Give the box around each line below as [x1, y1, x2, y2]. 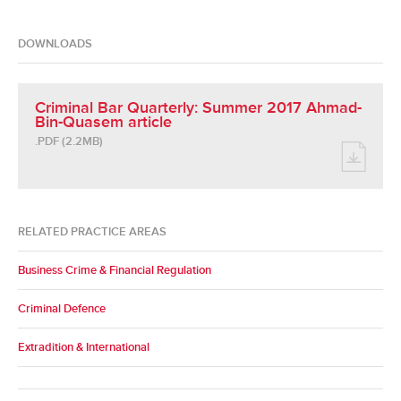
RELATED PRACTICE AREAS [18, 225, 166, 239]
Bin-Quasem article [35, 112, 172, 132]
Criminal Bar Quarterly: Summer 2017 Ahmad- [35, 98, 362, 117]
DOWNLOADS [18, 37, 92, 51]
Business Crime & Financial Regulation [18, 263, 211, 277]
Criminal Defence [18, 302, 106, 316]
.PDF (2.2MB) [35, 134, 103, 149]
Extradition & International [18, 340, 149, 354]
